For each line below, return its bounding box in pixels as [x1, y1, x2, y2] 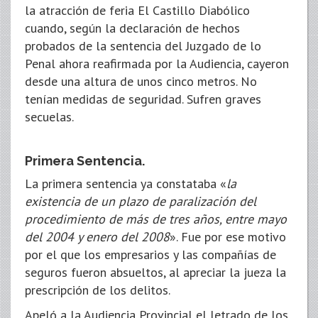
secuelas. [25, 109, 74, 125]
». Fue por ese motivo [170, 229, 286, 245]
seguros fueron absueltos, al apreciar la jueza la [25, 264, 286, 280]
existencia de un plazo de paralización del [25, 193, 256, 209]
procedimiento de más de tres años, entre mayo [25, 211, 287, 227]
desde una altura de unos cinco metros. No [25, 73, 257, 89]
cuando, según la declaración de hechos [25, 20, 240, 36]
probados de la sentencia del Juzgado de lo [25, 38, 261, 54]
